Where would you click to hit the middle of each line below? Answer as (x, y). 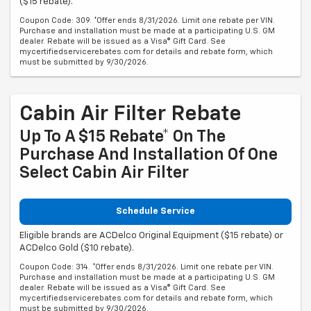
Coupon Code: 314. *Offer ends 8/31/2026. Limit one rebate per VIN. (146, 267)
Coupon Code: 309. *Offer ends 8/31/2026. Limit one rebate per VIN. (147, 21)
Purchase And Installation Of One (149, 155)
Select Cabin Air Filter (104, 173)
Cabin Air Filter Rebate (131, 115)
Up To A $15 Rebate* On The (123, 137)
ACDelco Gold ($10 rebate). (77, 248)
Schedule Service (155, 212)
